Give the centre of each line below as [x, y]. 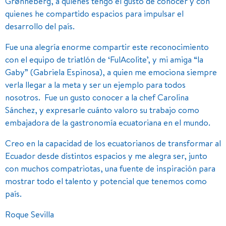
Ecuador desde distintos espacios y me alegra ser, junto [106, 155]
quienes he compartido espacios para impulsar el [94, 13]
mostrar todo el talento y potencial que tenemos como [106, 181]
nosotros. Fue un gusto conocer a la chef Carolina [97, 97]
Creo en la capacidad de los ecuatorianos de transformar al [113, 143]
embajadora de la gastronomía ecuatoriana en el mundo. [108, 122]
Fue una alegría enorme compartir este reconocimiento [107, 46]
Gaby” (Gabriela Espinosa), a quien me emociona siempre [111, 72]
